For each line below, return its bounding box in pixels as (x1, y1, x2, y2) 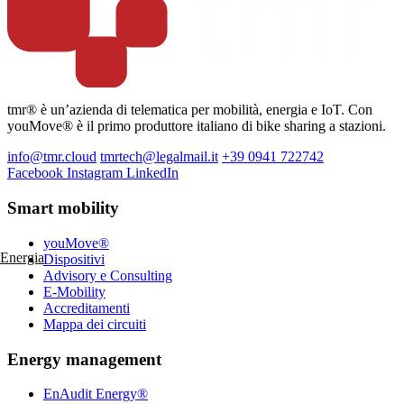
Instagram (67, 165, 126, 181)
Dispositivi (43, 251, 105, 267)
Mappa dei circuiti (43, 316, 146, 332)
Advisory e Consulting (43, 267, 172, 283)
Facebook (7, 165, 67, 181)
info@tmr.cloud (7, 149, 96, 165)
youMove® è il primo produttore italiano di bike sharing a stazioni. (7, 118, 386, 134)
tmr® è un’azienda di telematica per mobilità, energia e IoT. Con (7, 102, 372, 118)
